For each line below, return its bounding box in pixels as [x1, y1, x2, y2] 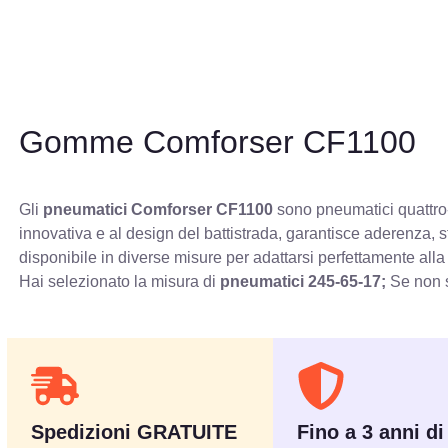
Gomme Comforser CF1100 [19, 123, 417, 160]
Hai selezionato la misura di [19, 272, 221, 290]
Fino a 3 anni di [297, 420, 445, 443]
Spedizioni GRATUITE [31, 420, 238, 443]
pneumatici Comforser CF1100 [43, 200, 274, 218]
